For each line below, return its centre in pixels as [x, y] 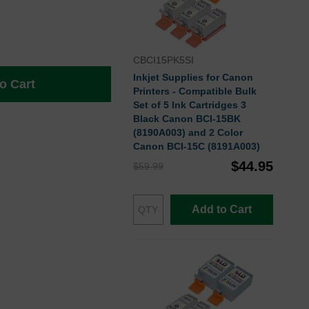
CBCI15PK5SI [163, 60]
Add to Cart [221, 210]
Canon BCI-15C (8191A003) [196, 147]
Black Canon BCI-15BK [187, 119]
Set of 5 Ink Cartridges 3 [189, 105]
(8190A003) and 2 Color [188, 133]
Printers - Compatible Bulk [195, 91]
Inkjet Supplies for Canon [193, 78]
